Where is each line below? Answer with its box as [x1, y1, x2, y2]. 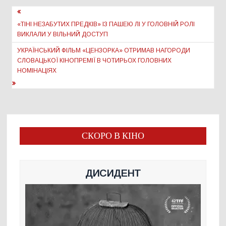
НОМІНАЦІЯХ [17, 67, 57, 75]
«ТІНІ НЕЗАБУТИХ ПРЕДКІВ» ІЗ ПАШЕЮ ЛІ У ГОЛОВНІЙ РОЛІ [17, 21, 195, 28]
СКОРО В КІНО [81, 129, 144, 143]
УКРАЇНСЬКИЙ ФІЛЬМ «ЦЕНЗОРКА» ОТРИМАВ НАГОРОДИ [17, 47, 191, 54]
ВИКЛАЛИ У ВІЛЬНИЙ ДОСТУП [17, 31, 108, 38]
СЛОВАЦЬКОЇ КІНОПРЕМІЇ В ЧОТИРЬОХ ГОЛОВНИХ [17, 57, 172, 65]
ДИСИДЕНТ [85, 168, 141, 179]
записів [6, 19, 53, 42]
